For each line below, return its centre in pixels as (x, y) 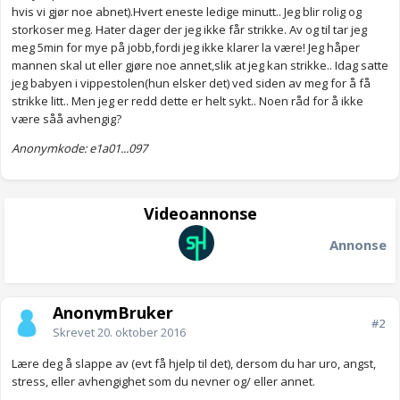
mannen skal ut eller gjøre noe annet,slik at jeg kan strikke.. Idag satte (200, 66)
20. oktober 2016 (142, 333)
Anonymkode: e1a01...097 (79, 149)
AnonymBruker (113, 313)
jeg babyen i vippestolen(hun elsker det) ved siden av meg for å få (191, 83)
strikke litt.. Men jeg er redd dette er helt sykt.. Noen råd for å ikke (187, 101)
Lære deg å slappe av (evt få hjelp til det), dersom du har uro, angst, (194, 364)
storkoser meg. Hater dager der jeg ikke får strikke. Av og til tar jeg (189, 30)
